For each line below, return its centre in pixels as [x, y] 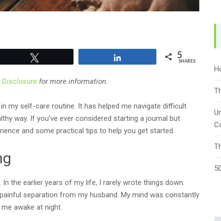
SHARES [187, 61]
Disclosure [19, 81]
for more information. [73, 81]
